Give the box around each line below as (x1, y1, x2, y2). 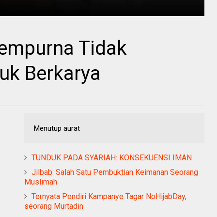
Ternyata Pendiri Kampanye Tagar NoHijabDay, (31, 192, 186, 201)
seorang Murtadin (24, 201, 83, 211)
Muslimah (24, 177, 57, 186)
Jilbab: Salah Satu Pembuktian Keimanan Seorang (31, 168, 198, 177)
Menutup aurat (34, 124, 80, 133)
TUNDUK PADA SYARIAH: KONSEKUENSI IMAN (31, 153, 192, 162)
